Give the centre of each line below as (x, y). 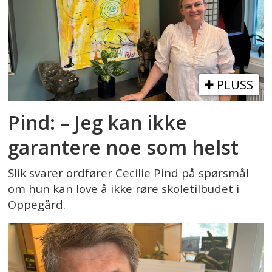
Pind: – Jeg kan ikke (98, 122)
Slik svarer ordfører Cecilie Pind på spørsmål (129, 173)
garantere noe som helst (124, 147)
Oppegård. (37, 204)
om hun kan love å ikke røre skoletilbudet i (124, 189)
